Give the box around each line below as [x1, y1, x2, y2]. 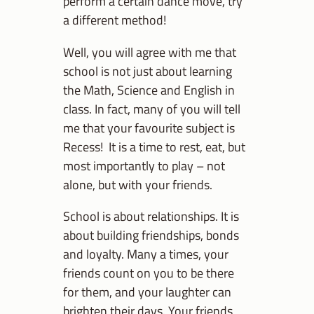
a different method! [63, 10, 166, 30]
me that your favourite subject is [63, 117, 235, 137]
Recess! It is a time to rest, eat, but [63, 136, 245, 156]
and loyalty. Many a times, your [63, 243, 228, 264]
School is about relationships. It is [63, 205, 239, 226]
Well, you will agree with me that [63, 41, 236, 62]
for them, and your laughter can [63, 281, 231, 301]
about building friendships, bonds [63, 224, 239, 245]
